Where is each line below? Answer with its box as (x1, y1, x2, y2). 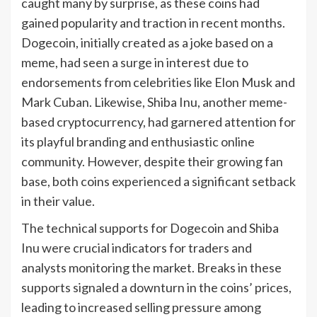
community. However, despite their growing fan (21, 153, 283, 169)
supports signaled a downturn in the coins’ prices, (21, 279, 292, 295)
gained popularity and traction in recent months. (21, 14, 285, 30)
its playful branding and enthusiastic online (21, 133, 255, 149)
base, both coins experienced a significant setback (21, 173, 296, 189)
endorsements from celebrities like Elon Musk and (21, 74, 295, 90)
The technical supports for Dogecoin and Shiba (21, 219, 279, 236)
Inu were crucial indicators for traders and (21, 239, 252, 255)
